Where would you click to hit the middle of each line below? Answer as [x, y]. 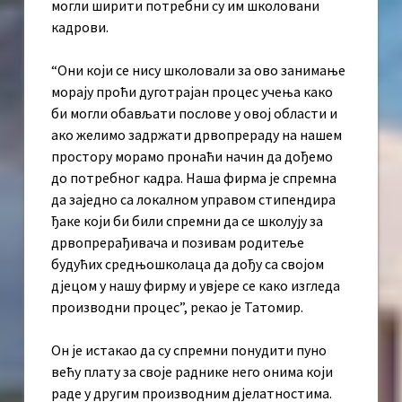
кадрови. [80, 27]
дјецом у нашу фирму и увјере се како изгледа [196, 286]
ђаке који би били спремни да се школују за [187, 221]
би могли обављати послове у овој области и [194, 114]
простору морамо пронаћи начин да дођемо [192, 157]
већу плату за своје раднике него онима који [192, 372]
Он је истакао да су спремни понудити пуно [189, 350]
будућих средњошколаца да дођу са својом [188, 264]
